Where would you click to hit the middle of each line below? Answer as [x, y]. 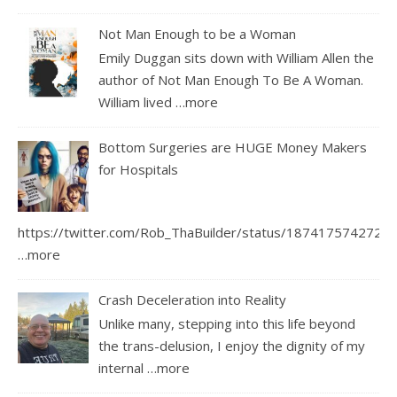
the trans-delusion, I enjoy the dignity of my [232, 345]
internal [123, 367]
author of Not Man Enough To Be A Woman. [231, 80]
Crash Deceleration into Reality [193, 299]
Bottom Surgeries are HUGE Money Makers [233, 147]
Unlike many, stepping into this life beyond [227, 323]
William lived [137, 102]
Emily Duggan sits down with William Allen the [237, 58]
